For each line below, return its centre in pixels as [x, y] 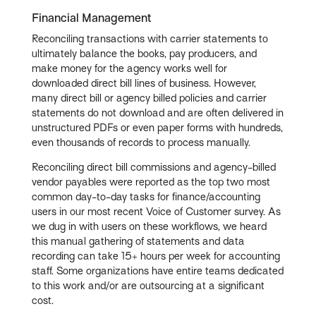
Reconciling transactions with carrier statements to [150, 39]
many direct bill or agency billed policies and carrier [150, 98]
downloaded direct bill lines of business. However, [144, 84]
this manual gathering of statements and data [139, 242]
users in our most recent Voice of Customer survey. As [157, 212]
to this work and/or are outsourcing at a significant [148, 286]
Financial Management [92, 18]
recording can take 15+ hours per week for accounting [156, 256]
